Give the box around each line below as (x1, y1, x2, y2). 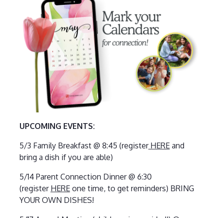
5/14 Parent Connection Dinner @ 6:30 (19, 171, 152, 182)
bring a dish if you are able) (19, 152, 113, 162)
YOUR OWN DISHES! (19, 195, 94, 205)
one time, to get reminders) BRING (70, 183, 194, 193)
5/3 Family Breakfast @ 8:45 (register (19, 140, 148, 150)
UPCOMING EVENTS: (19, 121, 95, 131)
